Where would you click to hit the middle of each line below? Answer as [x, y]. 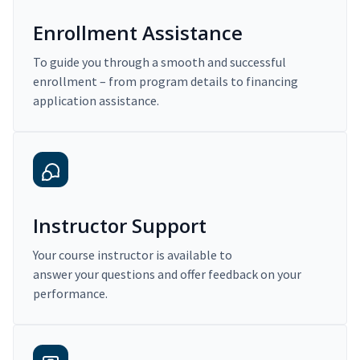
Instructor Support [120, 226]
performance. [70, 294]
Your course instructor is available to [133, 255]
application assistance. [96, 101]
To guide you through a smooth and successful [160, 62]
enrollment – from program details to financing [166, 82]
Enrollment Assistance [138, 33]
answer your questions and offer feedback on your [167, 274]
